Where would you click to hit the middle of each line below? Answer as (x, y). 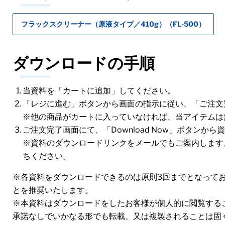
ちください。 (47, 156)
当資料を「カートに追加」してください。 (99, 91)
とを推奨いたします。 (53, 190)
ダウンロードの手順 (84, 64)
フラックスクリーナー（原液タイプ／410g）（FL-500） (113, 24)
